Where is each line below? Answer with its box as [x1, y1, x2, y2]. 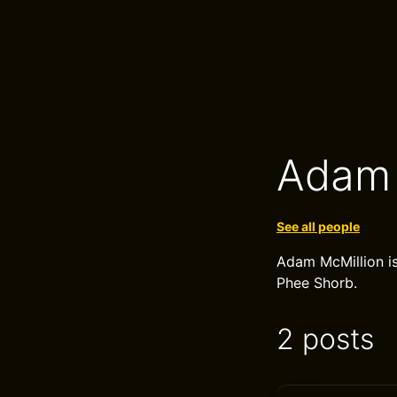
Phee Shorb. [276, 274, 357, 292]
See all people [276, 219, 360, 234]
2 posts [276, 322, 374, 356]
